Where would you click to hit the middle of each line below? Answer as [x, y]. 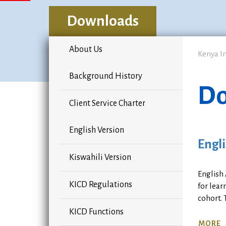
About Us [86, 50]
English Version [97, 130]
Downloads [103, 21]
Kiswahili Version [100, 158]
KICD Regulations [101, 185]
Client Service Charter [107, 104]
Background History [106, 76]
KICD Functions [96, 212]
